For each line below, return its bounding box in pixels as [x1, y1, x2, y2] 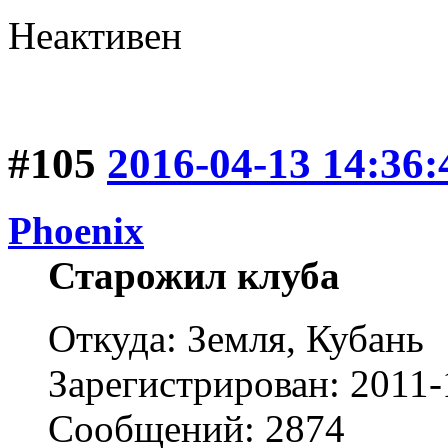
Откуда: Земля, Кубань [48, 317, 424, 361]
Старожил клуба [48, 254, 340, 298]
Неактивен [8, 14, 182, 58]
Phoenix [8, 209, 144, 253]
